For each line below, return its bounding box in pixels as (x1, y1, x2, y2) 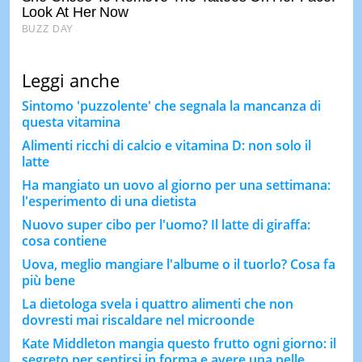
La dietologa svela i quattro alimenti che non (21, 295, 293, 314)
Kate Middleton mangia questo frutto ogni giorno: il (21, 335, 336, 353)
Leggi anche (21, 68, 120, 93)
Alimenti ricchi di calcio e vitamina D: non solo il (21, 137, 311, 155)
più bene (21, 271, 75, 290)
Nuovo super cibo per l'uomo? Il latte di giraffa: (21, 216, 310, 234)
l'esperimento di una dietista (21, 192, 196, 211)
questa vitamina (21, 113, 120, 132)
